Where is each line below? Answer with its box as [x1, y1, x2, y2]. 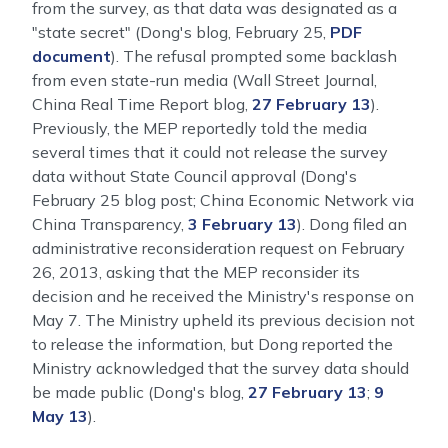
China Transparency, [32, 214, 188, 234]
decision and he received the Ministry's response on [32, 286, 414, 306]
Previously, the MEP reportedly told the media [32, 118, 367, 138]
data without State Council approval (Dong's [32, 166, 357, 186]
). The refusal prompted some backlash [111, 46, 397, 66]
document [32, 46, 111, 66]
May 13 [32, 406, 88, 426]
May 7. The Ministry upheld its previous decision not [32, 310, 415, 330]
